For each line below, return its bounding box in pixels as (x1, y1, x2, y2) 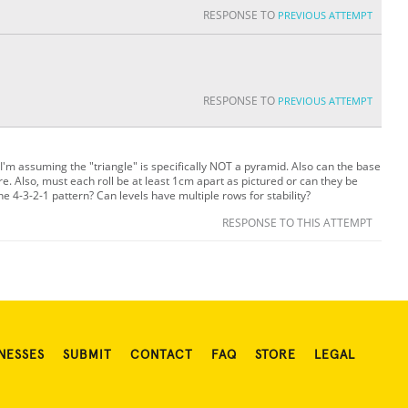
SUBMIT (63, 349, 112, 362)
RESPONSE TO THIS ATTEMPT (222, 215, 372, 231)
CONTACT (130, 349, 193, 362)
